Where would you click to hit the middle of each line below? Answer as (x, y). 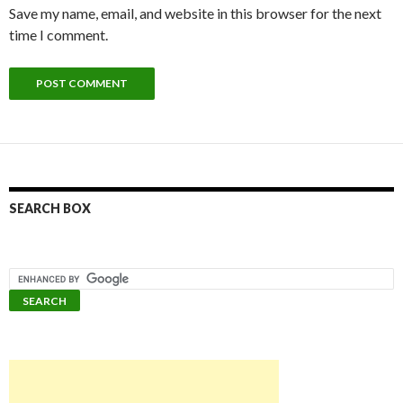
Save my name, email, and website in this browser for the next (195, 13)
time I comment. (58, 35)
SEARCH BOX (50, 208)
